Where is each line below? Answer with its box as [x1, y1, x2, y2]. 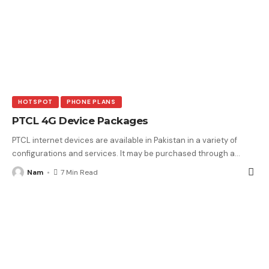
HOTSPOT [18, 98, 53, 106]
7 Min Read [61, 168, 98, 178]
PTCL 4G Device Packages [12, 115, 148, 127]
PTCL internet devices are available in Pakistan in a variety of [12, 135, 237, 146]
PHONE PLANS [66, 98, 116, 106]
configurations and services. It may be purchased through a [12, 148, 235, 159]
